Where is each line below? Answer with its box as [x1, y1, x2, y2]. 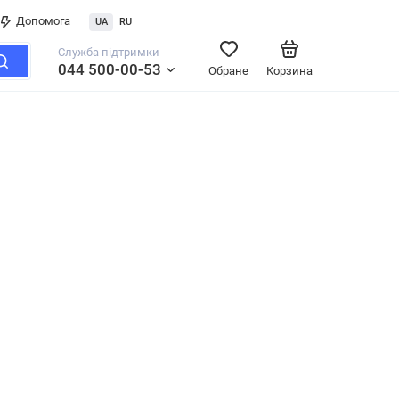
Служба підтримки [58, 45, 159, 59]
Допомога [16, 14, 70, 28]
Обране [208, 64, 248, 77]
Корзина [266, 64, 313, 77]
